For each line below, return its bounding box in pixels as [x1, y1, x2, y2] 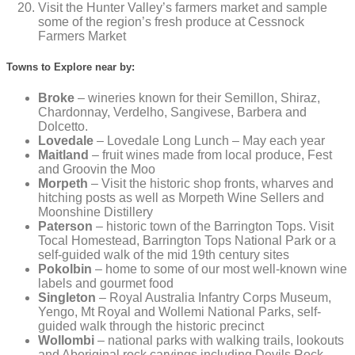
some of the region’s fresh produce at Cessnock [38, 15, 304, 29]
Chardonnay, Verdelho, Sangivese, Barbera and [38, 105, 307, 119]
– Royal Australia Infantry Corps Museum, [96, 290, 331, 304]
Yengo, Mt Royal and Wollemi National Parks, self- [38, 304, 321, 319]
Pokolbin [38, 261, 92, 276]
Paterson [38, 219, 93, 233]
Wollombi [38, 333, 94, 347]
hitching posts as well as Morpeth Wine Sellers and [38, 190, 324, 204]
